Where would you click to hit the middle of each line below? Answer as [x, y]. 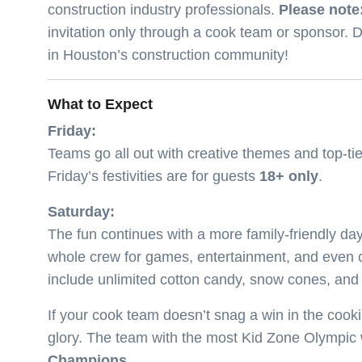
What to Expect [100, 104]
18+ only [289, 176]
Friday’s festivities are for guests [154, 176]
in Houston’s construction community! [168, 55]
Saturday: [81, 211]
